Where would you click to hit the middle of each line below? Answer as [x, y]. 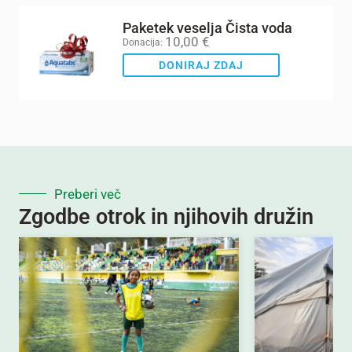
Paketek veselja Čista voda [207, 28]
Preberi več [88, 194]
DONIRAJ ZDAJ [201, 66]
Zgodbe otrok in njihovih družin [166, 216]
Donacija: [143, 43]
